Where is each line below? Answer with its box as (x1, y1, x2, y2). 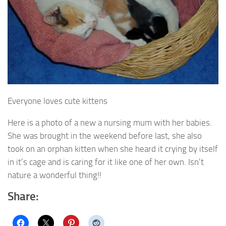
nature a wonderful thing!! (8, 169, 101, 180)
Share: (8, 190, 38, 204)
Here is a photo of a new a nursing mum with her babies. (8, 117, 212, 128)
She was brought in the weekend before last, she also (8, 130, 202, 141)
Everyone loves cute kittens (8, 95, 107, 106)
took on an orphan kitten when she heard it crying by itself (8, 143, 218, 154)
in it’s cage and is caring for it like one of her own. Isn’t (8, 156, 204, 167)
